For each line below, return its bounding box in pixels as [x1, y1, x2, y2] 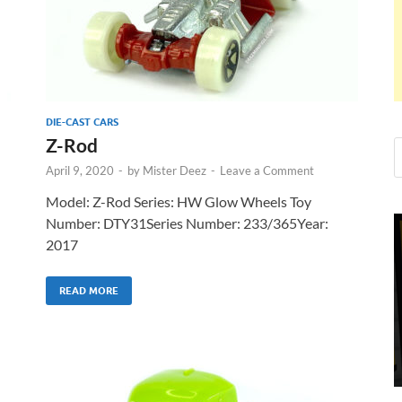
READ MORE [59, 284, 118, 297]
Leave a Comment [220, 162, 314, 178]
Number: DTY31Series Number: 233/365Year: [46, 214, 328, 232]
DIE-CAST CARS [46, 115, 118, 128]
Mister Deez [143, 162, 206, 178]
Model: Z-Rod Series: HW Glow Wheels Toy [46, 192, 311, 210]
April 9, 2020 [46, 162, 114, 178]
